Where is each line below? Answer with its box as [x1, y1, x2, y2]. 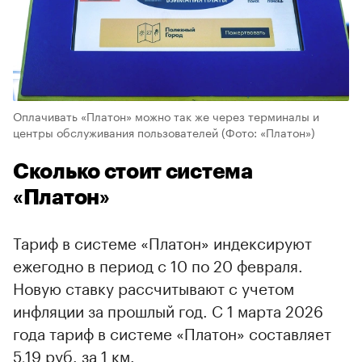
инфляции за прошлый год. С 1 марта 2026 [13, 297, 323, 322]
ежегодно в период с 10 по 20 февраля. [13, 251, 303, 276]
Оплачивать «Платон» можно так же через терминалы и [13, 106, 319, 124]
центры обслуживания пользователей [13, 122, 218, 141]
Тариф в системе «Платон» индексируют [13, 229, 312, 254]
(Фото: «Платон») [221, 122, 315, 141]
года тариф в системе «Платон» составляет [13, 319, 331, 344]
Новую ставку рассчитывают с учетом [13, 274, 294, 299]
